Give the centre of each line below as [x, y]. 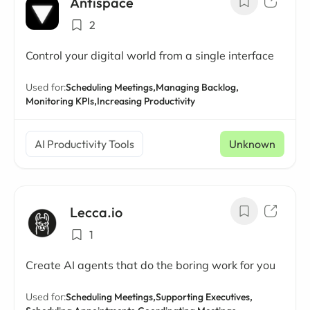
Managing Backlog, [197, 87]
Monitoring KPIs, [61, 101]
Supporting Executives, [204, 297]
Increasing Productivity [146, 101]
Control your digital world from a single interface [150, 55]
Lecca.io [96, 212]
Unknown [252, 144]
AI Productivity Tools [84, 144]
